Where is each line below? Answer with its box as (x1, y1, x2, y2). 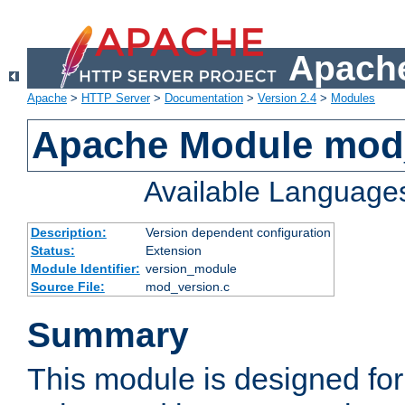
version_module (145, 261, 237, 277)
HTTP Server (81, 91, 150, 106)
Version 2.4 (258, 91, 316, 106)
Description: (30, 225, 107, 240)
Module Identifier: (30, 261, 140, 277)
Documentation (165, 91, 243, 106)
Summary (27, 316, 189, 355)
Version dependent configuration (145, 225, 331, 240)
